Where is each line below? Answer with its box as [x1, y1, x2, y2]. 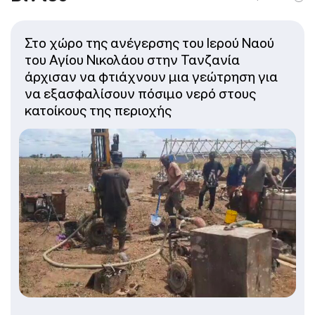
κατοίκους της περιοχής [25, 101, 172, 119]
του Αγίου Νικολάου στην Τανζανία [25, 51, 240, 68]
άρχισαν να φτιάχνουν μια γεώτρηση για [25, 67, 278, 85]
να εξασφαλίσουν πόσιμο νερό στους [25, 84, 256, 102]
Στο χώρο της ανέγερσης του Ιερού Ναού [25, 34, 274, 51]
